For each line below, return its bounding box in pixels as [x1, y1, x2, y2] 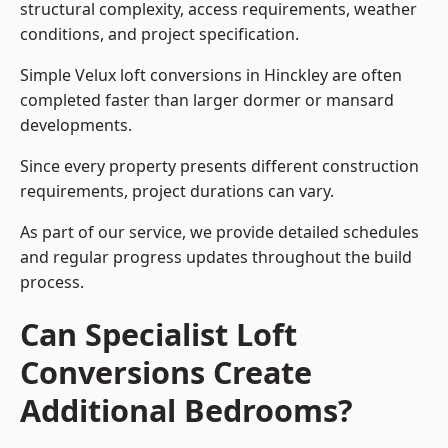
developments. [20, 114, 132, 137]
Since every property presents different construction [20, 155, 419, 178]
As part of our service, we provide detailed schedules [20, 221, 419, 244]
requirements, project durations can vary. [20, 180, 334, 203]
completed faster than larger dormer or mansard [20, 89, 394, 112]
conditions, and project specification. [20, 23, 299, 46]
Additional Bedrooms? [20, 389, 353, 432]
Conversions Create [20, 351, 312, 394]
